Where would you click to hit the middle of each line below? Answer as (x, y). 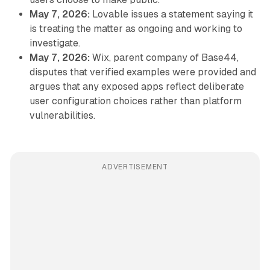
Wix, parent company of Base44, (164, 58)
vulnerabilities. (62, 116)
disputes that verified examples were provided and (143, 72)
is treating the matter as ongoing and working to (136, 29)
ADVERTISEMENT (135, 167)
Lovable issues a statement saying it (171, 14)
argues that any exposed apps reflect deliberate (137, 87)
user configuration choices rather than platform (135, 101)
